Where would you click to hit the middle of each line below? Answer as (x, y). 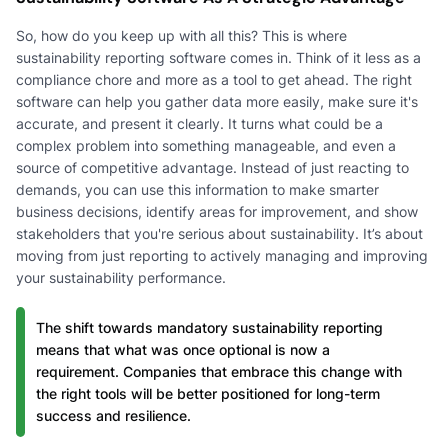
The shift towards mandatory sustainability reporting (209, 327)
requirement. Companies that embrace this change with (219, 371)
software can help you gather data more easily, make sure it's (217, 101)
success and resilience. (113, 415)
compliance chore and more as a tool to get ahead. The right (214, 79)
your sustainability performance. (121, 277)
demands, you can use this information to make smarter (197, 189)
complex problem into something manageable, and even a (206, 145)
